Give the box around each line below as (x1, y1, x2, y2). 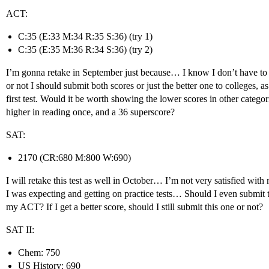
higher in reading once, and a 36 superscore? (6, 107, 175, 117)
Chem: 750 (18, 247, 60, 258)
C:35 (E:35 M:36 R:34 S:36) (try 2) (18, 44, 153, 55)
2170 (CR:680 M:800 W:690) (18, 153, 131, 163)
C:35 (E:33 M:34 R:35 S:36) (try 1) (18, 31, 153, 41)
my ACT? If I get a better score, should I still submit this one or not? (6, 202, 263, 212)
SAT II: (6, 225, 34, 235)
